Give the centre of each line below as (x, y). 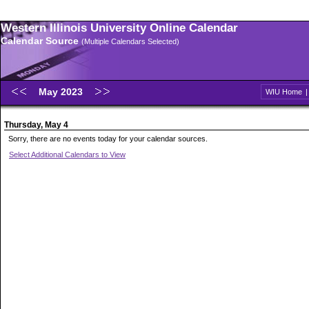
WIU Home (284, 92)
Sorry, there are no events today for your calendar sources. (108, 139)
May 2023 (62, 92)
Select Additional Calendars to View (67, 154)
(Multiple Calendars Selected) (130, 41)
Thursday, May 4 (36, 125)
